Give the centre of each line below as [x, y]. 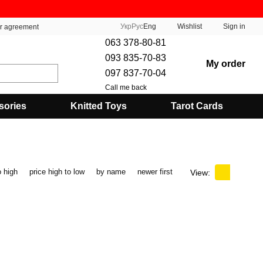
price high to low [57, 172]
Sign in [234, 26]
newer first [155, 172]
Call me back [126, 87]
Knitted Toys [98, 106]
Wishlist [190, 26]
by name [111, 172]
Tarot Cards [197, 106]
